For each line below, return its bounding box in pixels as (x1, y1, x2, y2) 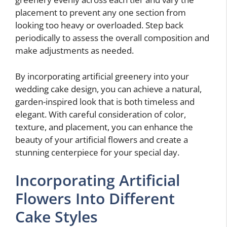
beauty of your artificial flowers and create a (15, 133, 188, 145)
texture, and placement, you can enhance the (15, 121, 193, 133)
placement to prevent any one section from (15, 7, 186, 18)
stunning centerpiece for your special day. (15, 146, 179, 158)
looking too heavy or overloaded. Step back (15, 19, 183, 31)
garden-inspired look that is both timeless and (15, 95, 195, 107)
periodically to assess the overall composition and (15, 32, 209, 44)
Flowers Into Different (15, 188, 175, 209)
